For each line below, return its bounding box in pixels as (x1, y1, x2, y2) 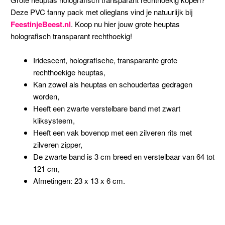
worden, (33, 91, 59, 102)
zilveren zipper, (33, 139, 82, 150)
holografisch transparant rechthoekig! (10, 30, 132, 41)
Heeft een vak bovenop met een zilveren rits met (33, 127, 192, 138)
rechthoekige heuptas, (33, 67, 105, 78)
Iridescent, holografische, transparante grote (33, 55, 177, 66)
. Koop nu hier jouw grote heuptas (70, 18, 180, 29)
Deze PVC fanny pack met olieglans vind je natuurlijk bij (10, 6, 193, 17)
